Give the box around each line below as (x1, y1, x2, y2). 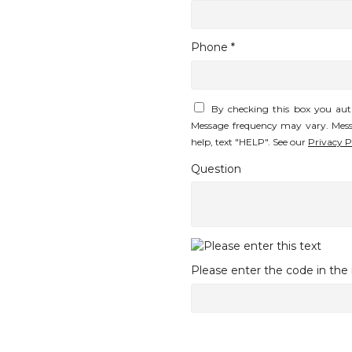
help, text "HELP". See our (191, 136, 308, 148)
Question (191, 161, 241, 176)
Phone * (191, 40, 235, 55)
